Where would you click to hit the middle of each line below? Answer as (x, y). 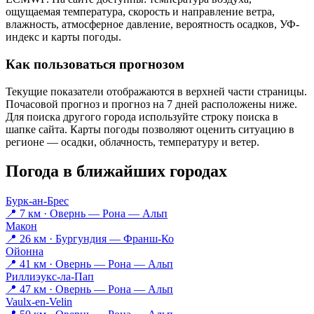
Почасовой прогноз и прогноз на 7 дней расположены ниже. (151, 104)
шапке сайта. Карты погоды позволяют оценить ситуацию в (150, 129)
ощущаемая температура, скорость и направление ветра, (140, 12)
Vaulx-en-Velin (39, 302)
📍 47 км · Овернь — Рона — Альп (89, 289)
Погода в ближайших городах (116, 171)
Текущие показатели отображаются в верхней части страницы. (156, 91)
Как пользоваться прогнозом (95, 64)
